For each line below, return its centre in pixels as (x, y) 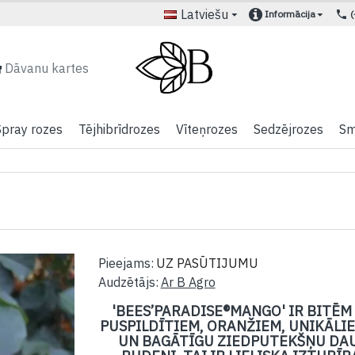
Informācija (290, 14)
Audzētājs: (128, 282)
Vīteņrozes (207, 129)
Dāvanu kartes (47, 68)
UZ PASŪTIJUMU (207, 263)
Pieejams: (126, 263)
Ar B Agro (188, 282)
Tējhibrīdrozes (119, 129)
